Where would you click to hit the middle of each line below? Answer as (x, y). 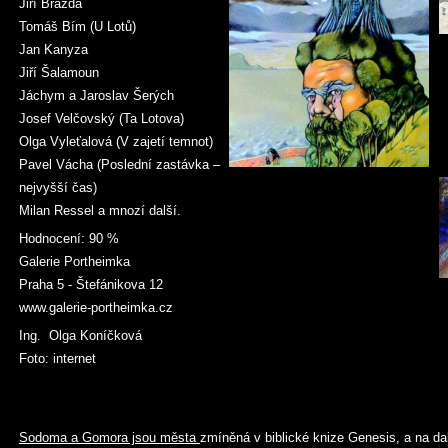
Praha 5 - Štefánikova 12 (91, 284)
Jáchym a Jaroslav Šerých (96, 95)
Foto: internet (57, 358)
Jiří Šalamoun (59, 72)
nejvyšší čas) (58, 187)
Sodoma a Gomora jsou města (109, 437)
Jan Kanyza (53, 49)
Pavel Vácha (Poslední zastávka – (119, 164)
